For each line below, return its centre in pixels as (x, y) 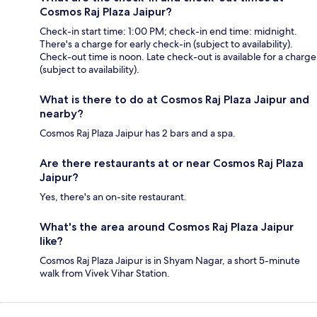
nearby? (62, 114)
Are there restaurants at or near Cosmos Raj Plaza (172, 163)
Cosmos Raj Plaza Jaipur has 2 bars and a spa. (138, 133)
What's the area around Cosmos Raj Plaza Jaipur (167, 227)
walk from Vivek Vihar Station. (105, 273)
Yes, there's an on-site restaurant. (113, 197)
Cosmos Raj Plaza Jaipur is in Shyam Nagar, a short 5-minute (170, 261)
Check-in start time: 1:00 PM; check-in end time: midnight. (168, 31)
